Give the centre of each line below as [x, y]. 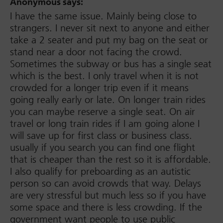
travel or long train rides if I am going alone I [105, 124]
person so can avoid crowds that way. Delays [106, 183]
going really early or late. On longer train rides [108, 100]
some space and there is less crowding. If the [106, 207]
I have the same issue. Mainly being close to [103, 16]
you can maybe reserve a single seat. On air [103, 112]
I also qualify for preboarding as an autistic [100, 171]
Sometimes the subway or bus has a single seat [111, 64]
